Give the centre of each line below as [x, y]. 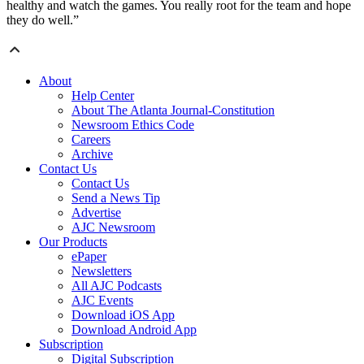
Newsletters [102, 271]
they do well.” [43, 20]
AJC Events [102, 301]
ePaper [89, 257]
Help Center [103, 96]
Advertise [96, 213]
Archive [92, 154]
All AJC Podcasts [117, 286]
